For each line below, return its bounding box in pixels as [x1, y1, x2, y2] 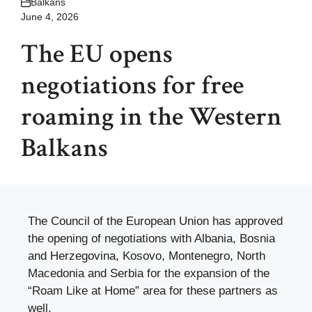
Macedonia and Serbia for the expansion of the [28, 267, 270, 281]
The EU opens [21, 37, 173, 72]
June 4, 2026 [21, 11, 79, 23]
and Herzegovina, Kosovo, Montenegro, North [28, 249, 265, 263]
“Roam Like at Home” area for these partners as [28, 284, 278, 298]
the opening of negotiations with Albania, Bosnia [28, 232, 275, 246]
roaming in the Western [21, 100, 282, 134]
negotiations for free [21, 68, 244, 103]
